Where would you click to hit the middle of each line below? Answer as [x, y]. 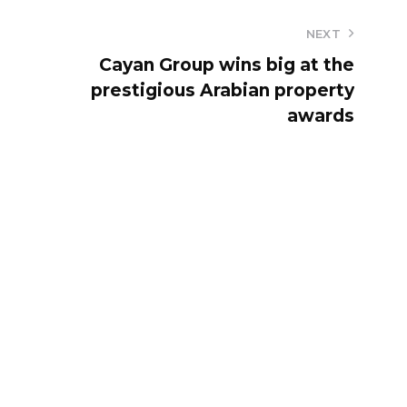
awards [321, 115]
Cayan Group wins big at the [227, 65]
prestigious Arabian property [223, 90]
